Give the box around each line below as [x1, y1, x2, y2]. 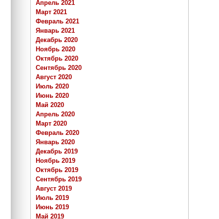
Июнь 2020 [36, 92, 69, 100]
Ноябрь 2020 [36, 45, 75, 53]
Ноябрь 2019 [36, 157, 75, 165]
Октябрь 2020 [36, 55, 78, 63]
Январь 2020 [36, 138, 75, 146]
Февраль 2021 [36, 18, 79, 25]
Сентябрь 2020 [36, 64, 82, 72]
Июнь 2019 [36, 203, 69, 211]
